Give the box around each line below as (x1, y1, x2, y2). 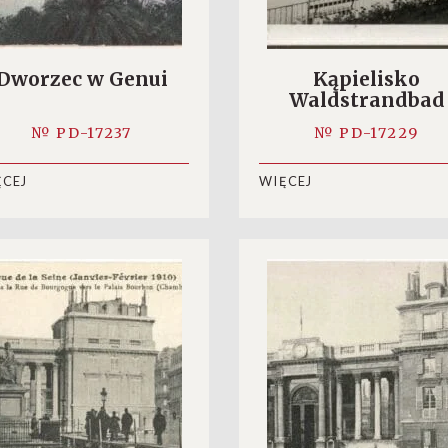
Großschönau (300, 109, 433, 133)
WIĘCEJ (259, 173, 313, 190)
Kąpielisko (313, 67, 420, 91)
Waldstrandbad (288, 88, 445, 112)
